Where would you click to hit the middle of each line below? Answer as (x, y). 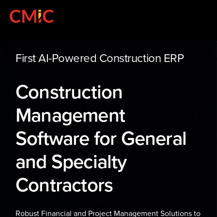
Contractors (64, 184)
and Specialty (71, 161)
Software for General (101, 138)
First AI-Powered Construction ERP (100, 58)
